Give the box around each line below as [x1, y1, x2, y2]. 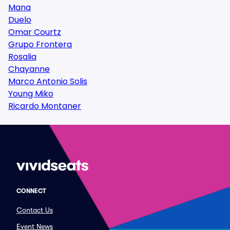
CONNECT [16, 187, 46, 195]
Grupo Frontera [8, 39, 72, 50]
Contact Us [16, 206, 53, 214]
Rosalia [8, 51, 36, 63]
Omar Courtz [8, 26, 61, 38]
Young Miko [8, 88, 53, 100]
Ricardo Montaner [8, 100, 81, 112]
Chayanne [8, 63, 50, 75]
